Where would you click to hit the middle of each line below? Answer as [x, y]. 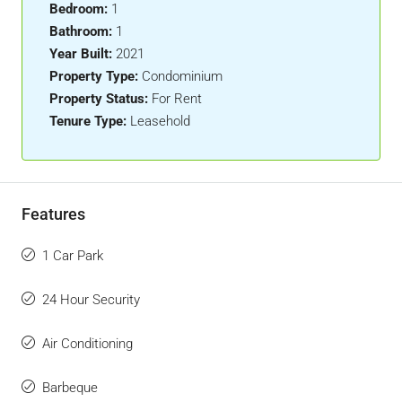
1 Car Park [73, 256]
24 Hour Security [91, 300]
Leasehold [160, 121]
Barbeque [70, 388]
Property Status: [99, 99]
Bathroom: [81, 31]
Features [53, 214]
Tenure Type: [88, 121]
